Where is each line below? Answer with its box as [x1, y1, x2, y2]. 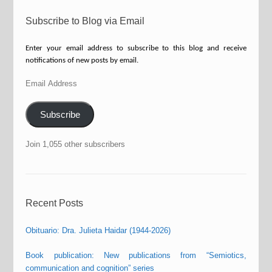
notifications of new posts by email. [25, 56, 139, 64]
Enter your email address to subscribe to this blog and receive [25, 44, 246, 52]
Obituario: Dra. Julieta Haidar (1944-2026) [25, 226, 171, 236]
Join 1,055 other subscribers [25, 140, 126, 149]
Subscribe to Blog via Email [25, 15, 145, 26]
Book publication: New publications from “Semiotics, [25, 251, 246, 260]
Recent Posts [25, 198, 84, 209]
